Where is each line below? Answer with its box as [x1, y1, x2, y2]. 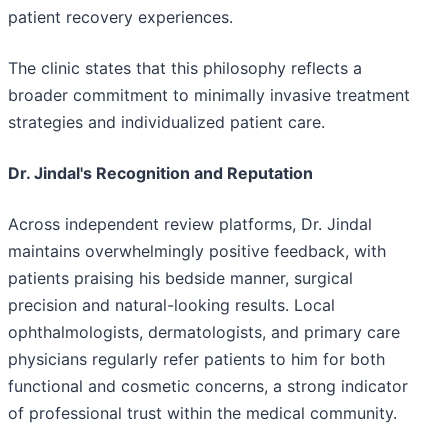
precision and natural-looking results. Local [8, 295, 335, 316]
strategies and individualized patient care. [8, 112, 325, 133]
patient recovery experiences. [8, 7, 233, 28]
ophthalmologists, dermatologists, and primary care [8, 322, 400, 343]
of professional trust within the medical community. [8, 403, 397, 424]
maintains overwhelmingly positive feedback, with [8, 241, 386, 262]
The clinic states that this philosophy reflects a [8, 58, 362, 79]
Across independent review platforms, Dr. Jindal [8, 214, 372, 235]
